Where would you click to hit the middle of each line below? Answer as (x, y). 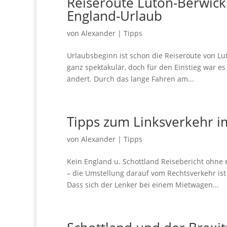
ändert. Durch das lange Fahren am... (130, 79)
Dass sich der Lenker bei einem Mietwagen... (143, 185)
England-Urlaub (115, 16)
